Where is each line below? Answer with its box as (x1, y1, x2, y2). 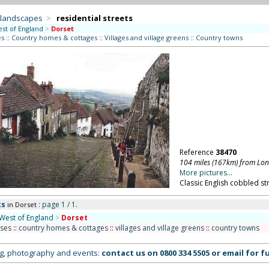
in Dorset (7, 200, 37, 209)
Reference (179, 147, 216, 157)
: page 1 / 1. (36, 199, 77, 210)
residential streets (56, 13, 133, 23)
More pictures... (179, 168, 232, 178)
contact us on (101, 247, 160, 258)
